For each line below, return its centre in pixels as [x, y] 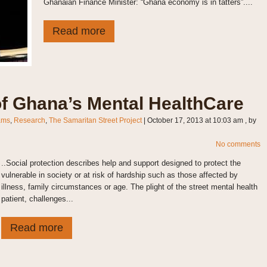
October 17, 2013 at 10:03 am [195, 121]
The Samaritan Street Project [95, 121]
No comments [238, 145]
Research [29, 121]
